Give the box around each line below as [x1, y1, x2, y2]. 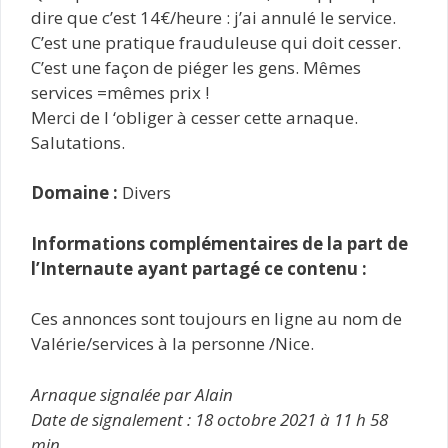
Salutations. [31, 130, 125, 154]
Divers [118, 181, 171, 204]
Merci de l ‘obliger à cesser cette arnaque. [31, 105, 358, 129]
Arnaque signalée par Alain [31, 382, 233, 406]
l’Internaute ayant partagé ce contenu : [31, 256, 367, 280]
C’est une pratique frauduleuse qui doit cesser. [31, 30, 401, 54]
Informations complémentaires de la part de [31, 231, 408, 255]
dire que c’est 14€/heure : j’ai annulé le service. [31, 5, 396, 29]
